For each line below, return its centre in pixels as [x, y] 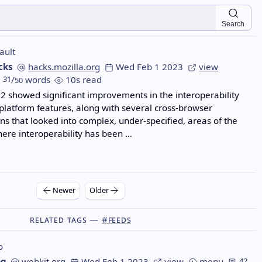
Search [233, 24]
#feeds [116, 220]
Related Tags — [66, 220]
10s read [84, 79]
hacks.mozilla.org [64, 66]
